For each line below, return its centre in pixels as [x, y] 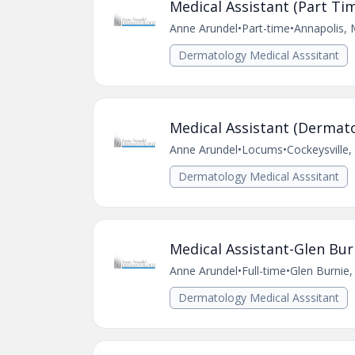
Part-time [266, 28]
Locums [262, 149]
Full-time [264, 271]
